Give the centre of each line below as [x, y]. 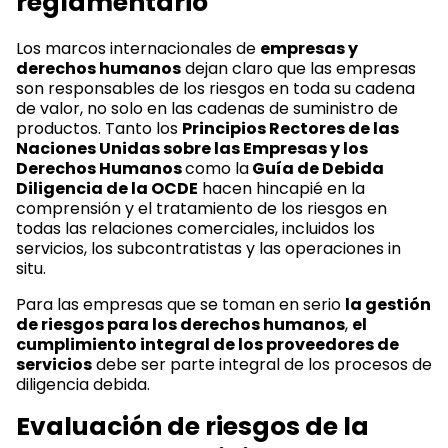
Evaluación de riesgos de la [192, 426]
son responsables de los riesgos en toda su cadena [215, 88]
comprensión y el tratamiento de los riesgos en [201, 208]
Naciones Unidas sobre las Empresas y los [192, 148]
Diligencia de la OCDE [107, 188]
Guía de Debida [316, 168]
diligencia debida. [83, 384]
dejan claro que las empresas [298, 68]
